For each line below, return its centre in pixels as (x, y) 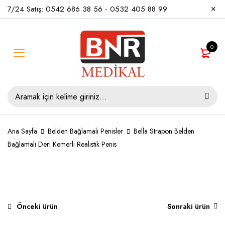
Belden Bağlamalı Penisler (85, 131)
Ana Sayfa (22, 131)
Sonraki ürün (189, 206)
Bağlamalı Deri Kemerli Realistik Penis (62, 144)
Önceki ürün (37, 206)
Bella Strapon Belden (164, 131)
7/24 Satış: (27, 9)
